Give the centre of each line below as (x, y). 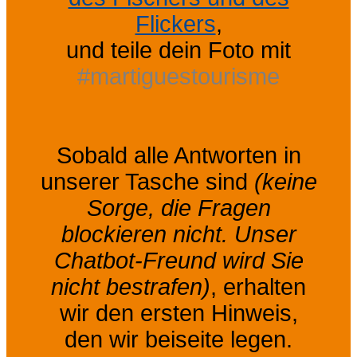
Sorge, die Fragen (178, 208)
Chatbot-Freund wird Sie (178, 260)
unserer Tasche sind (147, 181)
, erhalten (258, 286)
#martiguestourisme (178, 76)
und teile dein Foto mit (178, 50)
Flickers (175, 24)
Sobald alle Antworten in (178, 155)
